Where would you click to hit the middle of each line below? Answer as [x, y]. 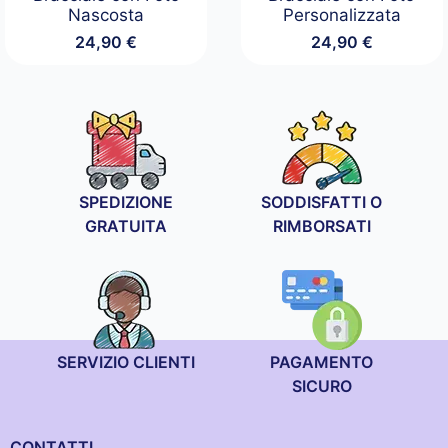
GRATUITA [126, 226]
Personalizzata [341, 15]
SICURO [321, 386]
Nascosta [106, 15]
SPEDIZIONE [126, 202]
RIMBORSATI [321, 226]
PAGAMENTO [322, 362]
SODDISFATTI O [322, 202]
